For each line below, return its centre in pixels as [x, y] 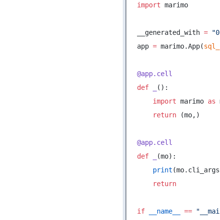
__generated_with [170, 32]
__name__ [163, 211]
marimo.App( [180, 46]
